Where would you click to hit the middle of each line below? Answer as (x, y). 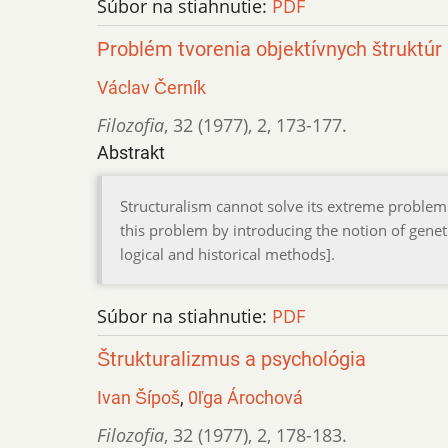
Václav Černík (151, 87)
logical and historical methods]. (227, 253)
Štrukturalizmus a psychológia (231, 359)
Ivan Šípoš (138, 397)
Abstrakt (131, 152)
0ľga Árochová (245, 397)
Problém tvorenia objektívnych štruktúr (269, 49)
